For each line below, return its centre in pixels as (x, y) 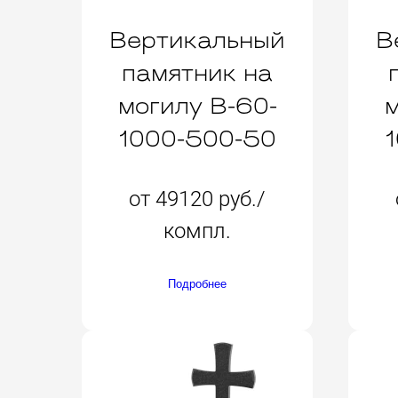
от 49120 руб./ (197, 199)
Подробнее (197, 283)
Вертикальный (197, 42)
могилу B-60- (197, 107)
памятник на (197, 75)
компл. (197, 231)
